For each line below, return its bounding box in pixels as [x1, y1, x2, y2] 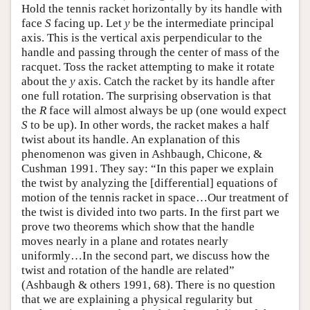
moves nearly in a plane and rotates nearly [21, 234, 228, 248]
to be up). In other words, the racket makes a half [28, 118, 269, 131]
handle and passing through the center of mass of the [21, 45, 280, 59]
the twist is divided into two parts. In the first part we [21, 205, 280, 219]
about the [21, 74, 70, 88]
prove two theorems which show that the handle [21, 219, 255, 233]
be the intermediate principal [130, 16, 274, 30]
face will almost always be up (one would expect [46, 103, 286, 117]
